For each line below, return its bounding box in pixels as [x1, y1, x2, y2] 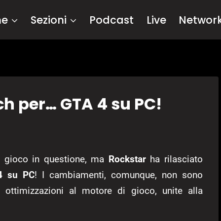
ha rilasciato [146, 153, 203, 165]
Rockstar [108, 153, 146, 165]
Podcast [89, 12, 134, 27]
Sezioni [31, 12, 67, 27]
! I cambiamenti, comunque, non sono [35, 169, 203, 181]
